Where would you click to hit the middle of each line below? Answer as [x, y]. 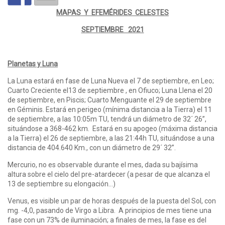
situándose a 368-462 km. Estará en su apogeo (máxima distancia [113, 129]
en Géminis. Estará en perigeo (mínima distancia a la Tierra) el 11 [110, 110]
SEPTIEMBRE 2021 [113, 30]
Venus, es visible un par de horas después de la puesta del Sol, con [112, 201]
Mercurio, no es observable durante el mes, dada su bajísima [103, 165]
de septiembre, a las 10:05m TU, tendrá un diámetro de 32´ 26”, [107, 119]
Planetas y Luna [33, 64]
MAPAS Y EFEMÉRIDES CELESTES [113, 13]
